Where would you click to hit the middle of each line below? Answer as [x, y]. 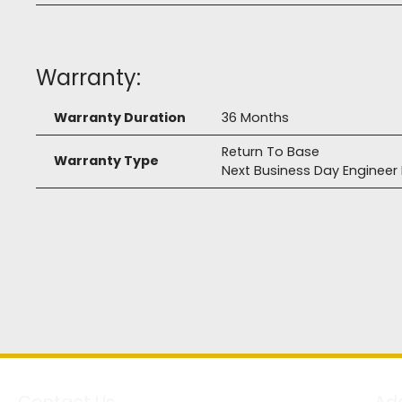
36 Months [255, 118]
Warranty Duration [120, 118]
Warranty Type [106, 161]
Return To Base [271, 152]
